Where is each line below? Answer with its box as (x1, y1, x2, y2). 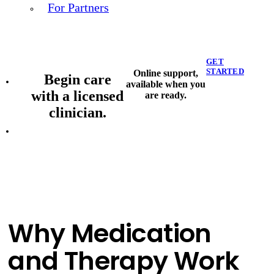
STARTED (206, 66, 244, 76)
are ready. (144, 89, 187, 100)
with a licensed (31, 87, 124, 104)
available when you (125, 78, 206, 89)
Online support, (133, 67, 198, 78)
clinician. (48, 104, 106, 120)
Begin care (43, 71, 111, 87)
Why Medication (8, 216, 212, 251)
